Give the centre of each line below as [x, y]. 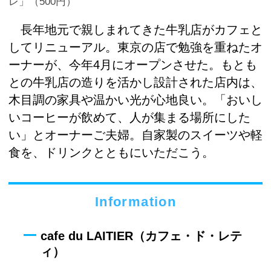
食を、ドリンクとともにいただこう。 [111, 153]
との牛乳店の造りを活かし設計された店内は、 [135, 83]
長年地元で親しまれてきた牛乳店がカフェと [135, 30]
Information [135, 201]
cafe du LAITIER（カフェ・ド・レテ [142, 236]
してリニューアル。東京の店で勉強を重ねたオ [135, 47]
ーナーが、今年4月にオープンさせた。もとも [133, 65]
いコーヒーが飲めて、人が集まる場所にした [129, 118]
